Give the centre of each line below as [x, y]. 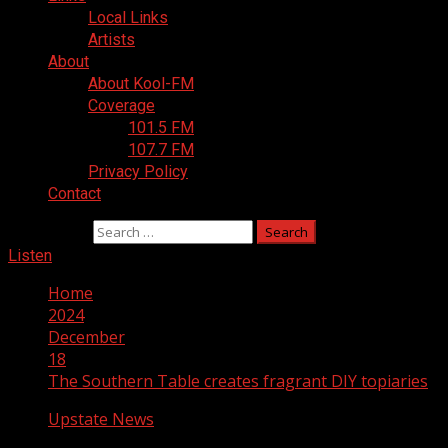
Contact [74, 193]
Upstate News [101, 419]
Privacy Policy [138, 171]
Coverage [121, 105]
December [86, 337]
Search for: [48, 231]
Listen [30, 255]
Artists [111, 39]
